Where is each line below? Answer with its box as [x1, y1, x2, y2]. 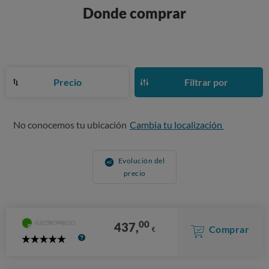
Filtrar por [184, 76, 228, 88]
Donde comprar [83, 4, 186, 22]
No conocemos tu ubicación [13, 118, 127, 130]
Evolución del [118, 156, 165, 165]
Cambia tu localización [130, 118, 224, 130]
